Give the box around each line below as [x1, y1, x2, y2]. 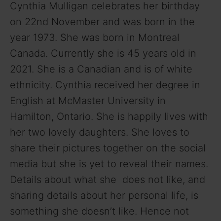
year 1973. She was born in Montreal [10, 32, 180, 44]
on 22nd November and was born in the [10, 16, 195, 28]
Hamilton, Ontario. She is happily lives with [10, 110, 208, 123]
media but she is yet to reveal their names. [10, 158, 208, 170]
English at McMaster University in [10, 95, 166, 107]
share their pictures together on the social [10, 142, 206, 154]
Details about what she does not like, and [10, 174, 208, 186]
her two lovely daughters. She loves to [10, 126, 189, 139]
